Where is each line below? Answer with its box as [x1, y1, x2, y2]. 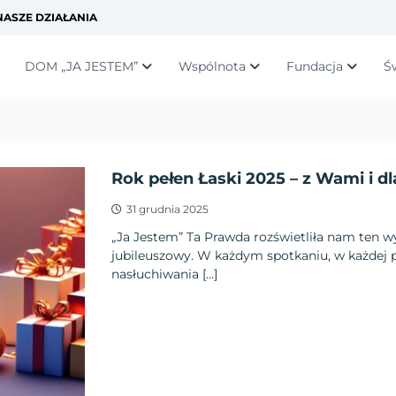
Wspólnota [179, 57, 246, 74]
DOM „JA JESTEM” [25, 57, 138, 74]
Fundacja [286, 57, 343, 74]
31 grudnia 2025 [126, 202, 209, 216]
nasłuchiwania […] [110, 266, 217, 282]
